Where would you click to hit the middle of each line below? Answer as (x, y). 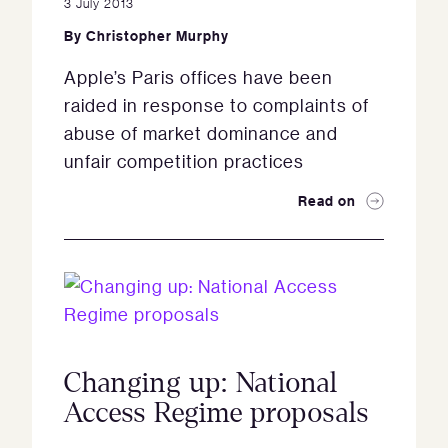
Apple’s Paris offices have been (198, 77)
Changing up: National (201, 383)
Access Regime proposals (216, 413)
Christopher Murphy (157, 35)
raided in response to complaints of (216, 105)
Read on (327, 200)
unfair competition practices (184, 161)
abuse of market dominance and (201, 133)
